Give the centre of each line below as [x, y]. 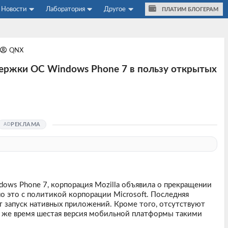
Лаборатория [65, 9]
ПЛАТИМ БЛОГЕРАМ [189, 9]
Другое [115, 9]
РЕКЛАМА [26, 124]
